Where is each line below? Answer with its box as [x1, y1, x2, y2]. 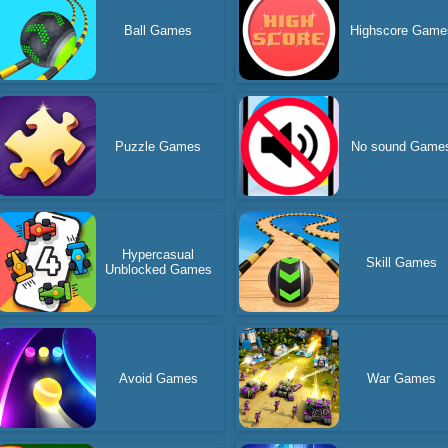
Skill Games [366, 254, 438, 270]
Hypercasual [122, 247, 195, 262]
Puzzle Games [115, 138, 202, 154]
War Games [367, 370, 437, 386]
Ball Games [124, 22, 193, 38]
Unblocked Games [104, 262, 212, 277]
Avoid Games [118, 370, 198, 386]
